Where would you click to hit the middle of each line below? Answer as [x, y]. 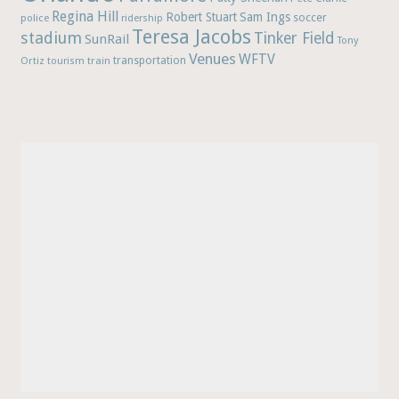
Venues [213, 59]
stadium [52, 38]
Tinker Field [294, 39]
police [35, 18]
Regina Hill [85, 17]
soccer [310, 18]
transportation [150, 61]
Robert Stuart [202, 17]
